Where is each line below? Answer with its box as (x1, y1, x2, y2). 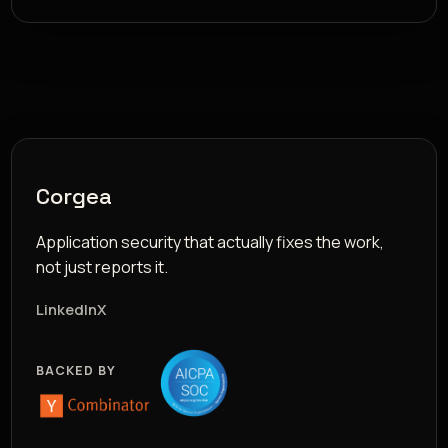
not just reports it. (36, 256, 169, 279)
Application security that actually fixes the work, (36, 231, 385, 254)
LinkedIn (36, 299, 98, 320)
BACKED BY (36, 362, 117, 380)
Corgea (36, 182, 113, 212)
